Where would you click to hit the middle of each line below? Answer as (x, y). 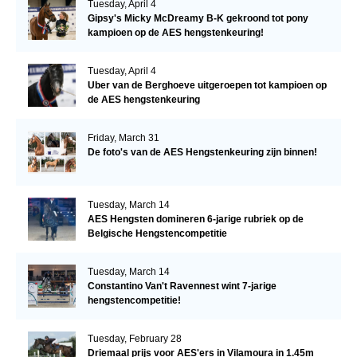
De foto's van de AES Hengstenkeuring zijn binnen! (202, 152)
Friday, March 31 (123, 137)
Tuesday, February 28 (134, 338)
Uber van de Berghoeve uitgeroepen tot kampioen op (207, 85)
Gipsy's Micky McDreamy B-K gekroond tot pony (198, 18)
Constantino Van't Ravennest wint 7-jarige (182, 286)
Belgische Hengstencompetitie (157, 233)
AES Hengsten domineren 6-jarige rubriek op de (195, 219)
